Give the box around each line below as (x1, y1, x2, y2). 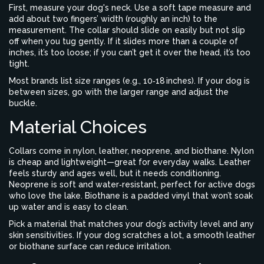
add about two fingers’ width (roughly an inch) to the (9, 14, 217, 24)
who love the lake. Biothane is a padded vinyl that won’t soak (9, 191, 253, 200)
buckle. (9, 98, 37, 108)
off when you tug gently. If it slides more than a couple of (9, 37, 238, 46)
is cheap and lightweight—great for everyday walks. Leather (9, 157, 250, 167)
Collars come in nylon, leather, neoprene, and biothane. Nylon (9, 146, 254, 156)
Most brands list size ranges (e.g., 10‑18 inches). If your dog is (9, 76, 250, 85)
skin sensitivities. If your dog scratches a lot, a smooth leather (9, 230, 255, 240)
